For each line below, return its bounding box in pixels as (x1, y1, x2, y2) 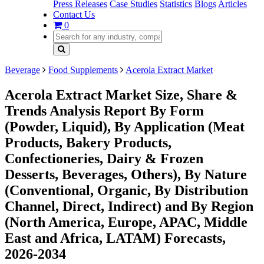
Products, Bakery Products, (5, 134, 171, 150)
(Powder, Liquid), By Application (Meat (5, 118, 245, 134)
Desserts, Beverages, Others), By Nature (5, 166, 247, 182)
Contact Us (53, 9, 95, 19)
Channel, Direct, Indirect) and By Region (5, 198, 253, 214)
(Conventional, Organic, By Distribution (5, 182, 248, 198)
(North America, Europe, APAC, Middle (5, 214, 247, 230)
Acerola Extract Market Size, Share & (5, 87, 237, 103)
